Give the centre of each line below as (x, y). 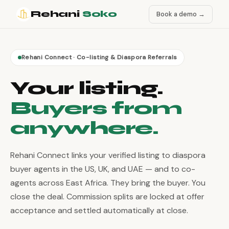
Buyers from (96, 108)
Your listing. (87, 88)
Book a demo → (181, 14)
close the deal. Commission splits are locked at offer (107, 197)
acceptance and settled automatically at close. (99, 210)
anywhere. (85, 128)
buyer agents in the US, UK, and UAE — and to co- (103, 169)
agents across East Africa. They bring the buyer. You (108, 183)
